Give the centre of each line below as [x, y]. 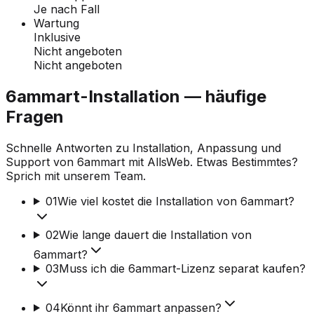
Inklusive [57, 37]
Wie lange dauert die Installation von [155, 234]
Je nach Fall [67, 9]
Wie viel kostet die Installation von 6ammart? [176, 201]
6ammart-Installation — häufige [136, 96]
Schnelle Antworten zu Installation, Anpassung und [143, 148]
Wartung [56, 23]
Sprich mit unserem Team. [76, 176]
